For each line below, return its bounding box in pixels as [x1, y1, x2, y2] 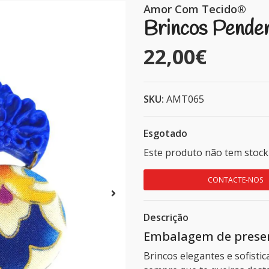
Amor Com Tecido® [144, 2, 246, 16]
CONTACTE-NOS [207, 175, 263, 185]
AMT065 [166, 92, 204, 106]
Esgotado [144, 127, 187, 140]
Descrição [144, 211, 189, 224]
